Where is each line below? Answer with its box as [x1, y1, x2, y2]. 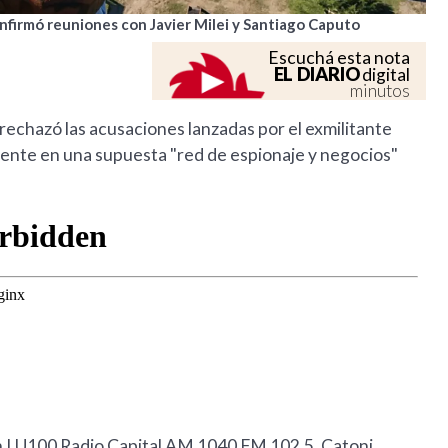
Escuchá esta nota [268, 47, 411, 69]
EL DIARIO [273, 63, 360, 86]
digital [359, 64, 411, 86]
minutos [350, 80, 411, 102]
